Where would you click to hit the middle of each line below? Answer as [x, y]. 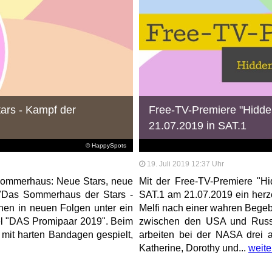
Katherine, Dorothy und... [193, 248]
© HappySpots [106, 145]
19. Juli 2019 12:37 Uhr [185, 164]
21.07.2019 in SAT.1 [198, 125]
